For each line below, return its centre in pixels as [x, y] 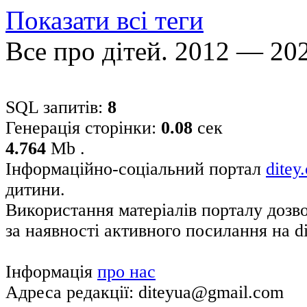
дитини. [35, 189]
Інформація [51, 271]
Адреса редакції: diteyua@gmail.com [145, 292]
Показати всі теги [105, 20]
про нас [126, 271]
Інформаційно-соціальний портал [136, 169]
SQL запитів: [57, 107]
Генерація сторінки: [83, 127]
